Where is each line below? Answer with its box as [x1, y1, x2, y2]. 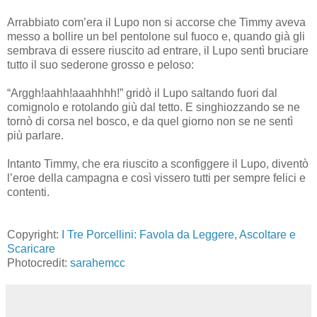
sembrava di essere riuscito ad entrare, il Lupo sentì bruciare [7, 44, 309, 57]
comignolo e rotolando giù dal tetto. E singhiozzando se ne [7, 100, 300, 113]
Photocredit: [7, 256, 70, 269]
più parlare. [7, 129, 64, 142]
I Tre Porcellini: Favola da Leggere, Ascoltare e [62, 228, 296, 241]
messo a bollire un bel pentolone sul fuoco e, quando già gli [7, 30, 305, 42]
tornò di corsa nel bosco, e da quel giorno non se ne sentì [7, 115, 293, 127]
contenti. [7, 185, 50, 198]
